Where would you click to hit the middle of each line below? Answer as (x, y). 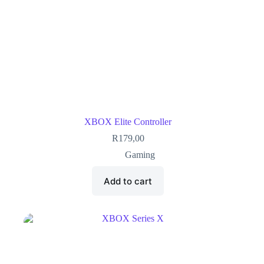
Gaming (140, 155)
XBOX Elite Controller (128, 122)
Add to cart (128, 181)
